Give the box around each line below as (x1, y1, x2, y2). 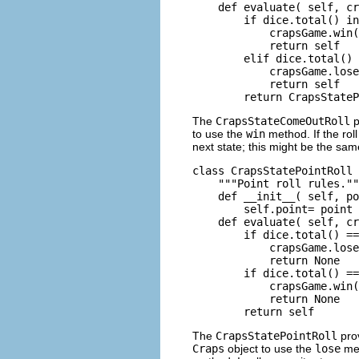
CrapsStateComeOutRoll (216, 114, 350, 127)
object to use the (224, 341, 315, 355)
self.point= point (192, 202, 353, 216)
